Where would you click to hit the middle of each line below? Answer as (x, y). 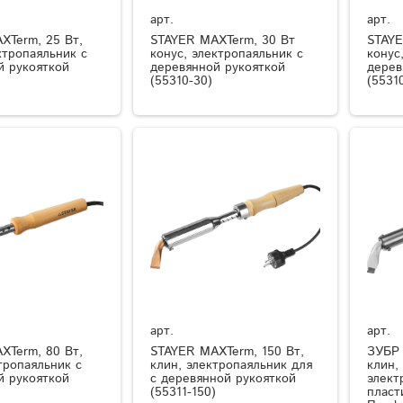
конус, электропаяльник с (227, 54)
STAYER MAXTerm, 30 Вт (223, 40)
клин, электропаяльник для (232, 366)
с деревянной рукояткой (224, 379)
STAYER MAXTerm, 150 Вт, (228, 352)
